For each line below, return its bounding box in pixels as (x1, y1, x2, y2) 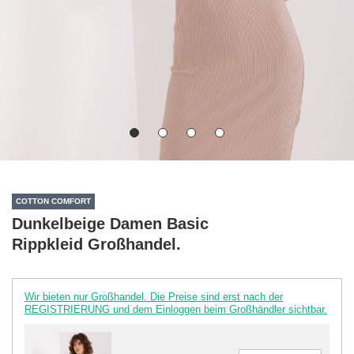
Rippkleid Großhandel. (12, 235, 181, 253)
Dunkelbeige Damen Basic (12, 214, 209, 232)
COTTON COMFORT (16, 197, 91, 206)
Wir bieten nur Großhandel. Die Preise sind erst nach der (24, 290, 283, 303)
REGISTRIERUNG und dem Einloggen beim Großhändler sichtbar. (24, 303, 327, 315)
